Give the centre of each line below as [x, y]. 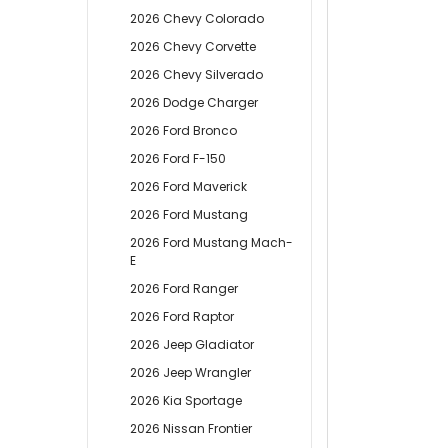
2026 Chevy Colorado [197, 18]
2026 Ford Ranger [184, 288]
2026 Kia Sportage [186, 400]
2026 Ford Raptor [182, 316]
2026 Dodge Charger [194, 102]
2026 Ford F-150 [178, 158]
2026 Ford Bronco [184, 130]
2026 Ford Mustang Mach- [212, 242]
